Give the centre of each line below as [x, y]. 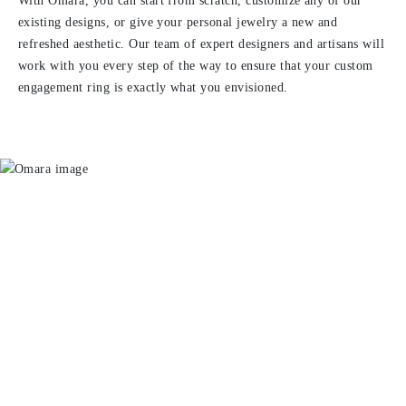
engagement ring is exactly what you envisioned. [153, 87]
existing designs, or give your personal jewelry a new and [178, 22]
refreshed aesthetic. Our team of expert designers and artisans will [202, 44]
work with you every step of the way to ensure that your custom [196, 66]
